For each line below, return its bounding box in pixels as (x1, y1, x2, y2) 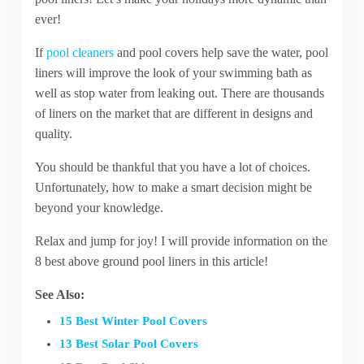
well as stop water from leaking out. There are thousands (34, 85, 324, 100)
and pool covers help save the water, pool (113, 45, 328, 59)
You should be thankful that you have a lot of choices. (34, 159, 310, 174)
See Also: (34, 287, 84, 301)
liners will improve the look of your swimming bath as (34, 65, 312, 80)
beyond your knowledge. (34, 200, 163, 214)
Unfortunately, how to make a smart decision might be (34, 180, 312, 194)
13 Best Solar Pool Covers (58, 337, 198, 351)
